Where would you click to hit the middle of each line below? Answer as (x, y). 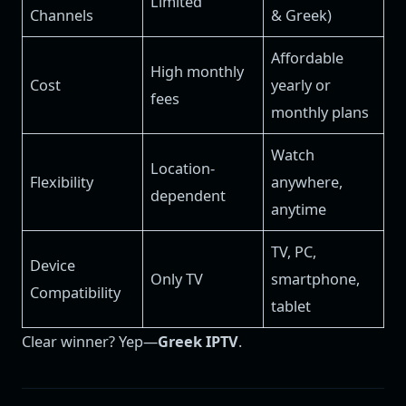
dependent (188, 196)
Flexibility (62, 183)
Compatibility (76, 293)
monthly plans (320, 113)
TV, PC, (294, 252)
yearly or (301, 86)
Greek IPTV (198, 342)
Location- (183, 169)
